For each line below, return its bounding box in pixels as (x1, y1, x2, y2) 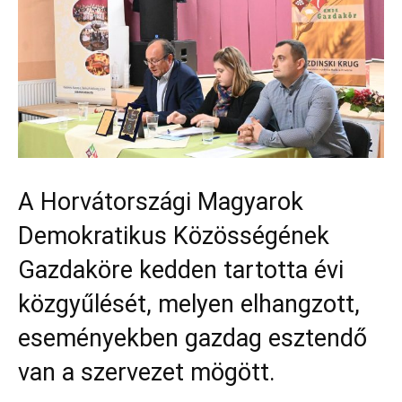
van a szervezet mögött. (18, 357, 275, 387)
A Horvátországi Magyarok (18, 187, 303, 216)
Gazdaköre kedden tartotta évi (18, 255, 344, 284)
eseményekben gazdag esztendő (18, 323, 367, 353)
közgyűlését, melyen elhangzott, (18, 289, 360, 319)
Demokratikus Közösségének (18, 221, 329, 250)
